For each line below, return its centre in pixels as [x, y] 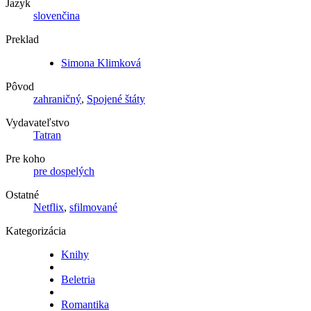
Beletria [78, 279]
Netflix [49, 207]
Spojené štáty [116, 99]
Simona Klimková [101, 62]
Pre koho [25, 158]
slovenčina [57, 15]
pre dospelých [64, 171]
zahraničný [57, 99]
